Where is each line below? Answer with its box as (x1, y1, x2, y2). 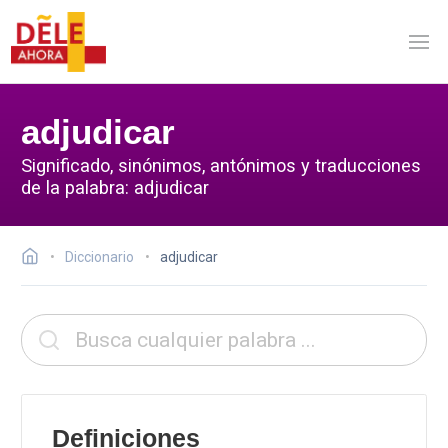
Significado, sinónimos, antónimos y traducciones (21, 154, 421, 176)
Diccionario (65, 249, 134, 265)
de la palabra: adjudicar (21, 176, 209, 198)
